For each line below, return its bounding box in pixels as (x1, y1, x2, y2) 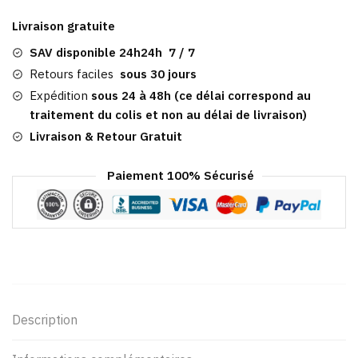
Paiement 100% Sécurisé (104, 168, 254, 184)
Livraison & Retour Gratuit (30, 129, 182, 145)
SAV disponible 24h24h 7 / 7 (30, 45, 195, 61)
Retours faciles (30, 66, 120, 82)
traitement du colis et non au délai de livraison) (30, 107, 307, 123)
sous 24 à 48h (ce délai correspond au (88, 88, 311, 104)
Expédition (30, 88, 88, 104)
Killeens (11, 63, 57, 79)
